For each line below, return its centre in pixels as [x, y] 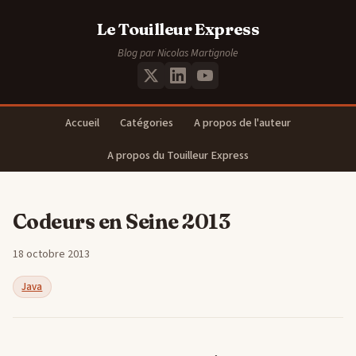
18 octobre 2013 [51, 255]
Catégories [147, 123]
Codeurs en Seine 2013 [122, 222]
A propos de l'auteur [242, 123]
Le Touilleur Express [178, 29]
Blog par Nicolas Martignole [178, 53]
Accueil [83, 123]
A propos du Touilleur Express [178, 156]
